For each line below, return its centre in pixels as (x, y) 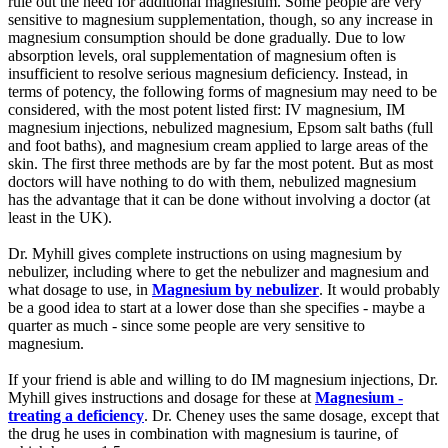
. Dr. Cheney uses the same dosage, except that (291, 415)
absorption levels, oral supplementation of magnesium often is (202, 55)
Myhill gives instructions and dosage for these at (161, 397)
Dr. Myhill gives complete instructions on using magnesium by (205, 253)
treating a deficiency (76, 415)
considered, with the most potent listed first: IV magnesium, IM (206, 109)
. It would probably (379, 289)
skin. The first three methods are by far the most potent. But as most (220, 163)
